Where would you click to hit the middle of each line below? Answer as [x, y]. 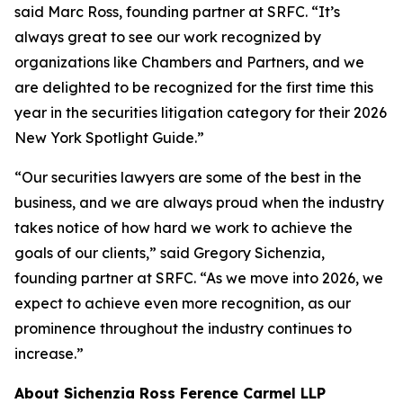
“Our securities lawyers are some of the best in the [188, 177]
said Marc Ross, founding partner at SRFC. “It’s [177, 12]
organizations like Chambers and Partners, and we [189, 62]
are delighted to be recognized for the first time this [194, 87]
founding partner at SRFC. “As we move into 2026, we [199, 278]
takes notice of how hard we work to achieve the [184, 228]
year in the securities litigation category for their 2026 [201, 112]
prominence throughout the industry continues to [183, 328]
